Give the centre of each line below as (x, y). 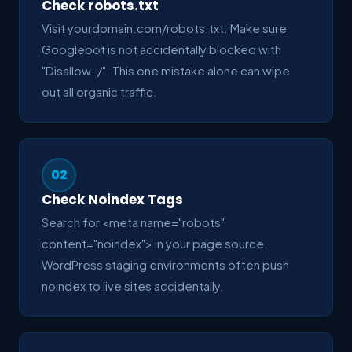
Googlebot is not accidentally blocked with (161, 49)
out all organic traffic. (99, 92)
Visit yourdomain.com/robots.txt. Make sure (164, 28)
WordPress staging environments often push (165, 264)
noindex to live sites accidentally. (133, 286)
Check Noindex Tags (112, 199)
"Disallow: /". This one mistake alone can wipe (166, 70)
